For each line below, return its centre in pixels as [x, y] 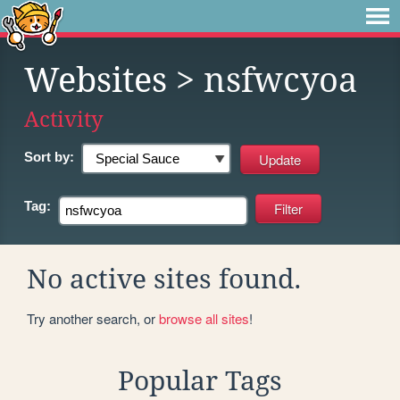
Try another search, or [93, 318]
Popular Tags [200, 380]
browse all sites [204, 318]
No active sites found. [164, 279]
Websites [96, 80]
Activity [64, 119]
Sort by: [49, 157]
